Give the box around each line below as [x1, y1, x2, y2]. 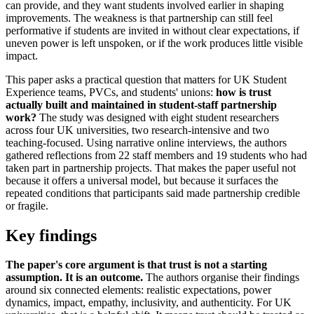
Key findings [6, 226, 97, 245]
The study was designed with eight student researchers [36, 111, 279, 123]
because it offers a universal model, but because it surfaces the [6, 174, 278, 186]
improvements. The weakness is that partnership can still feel [6, 11, 273, 24]
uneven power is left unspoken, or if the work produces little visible [6, 36, 303, 49]
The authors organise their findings [143, 271, 299, 284]
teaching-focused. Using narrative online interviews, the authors [6, 136, 287, 149]
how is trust [216, 86, 271, 98]
